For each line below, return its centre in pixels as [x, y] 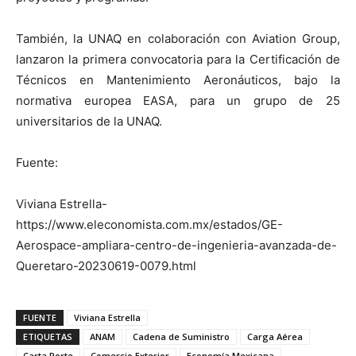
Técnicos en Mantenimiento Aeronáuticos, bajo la [178, 79]
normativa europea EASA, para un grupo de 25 [178, 100]
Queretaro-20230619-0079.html [106, 265]
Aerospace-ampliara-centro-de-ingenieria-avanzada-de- [176, 245]
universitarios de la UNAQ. [89, 121]
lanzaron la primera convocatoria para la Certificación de [178, 59]
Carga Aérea [275, 336]
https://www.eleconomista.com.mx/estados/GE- [149, 224]
